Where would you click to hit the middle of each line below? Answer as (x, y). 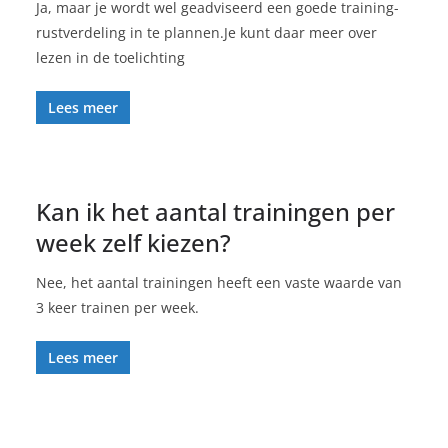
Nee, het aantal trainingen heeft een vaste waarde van (219, 282)
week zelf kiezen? (133, 242)
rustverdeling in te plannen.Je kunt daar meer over (206, 32)
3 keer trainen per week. (117, 307)
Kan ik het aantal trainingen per (215, 211)
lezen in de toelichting (110, 57)
